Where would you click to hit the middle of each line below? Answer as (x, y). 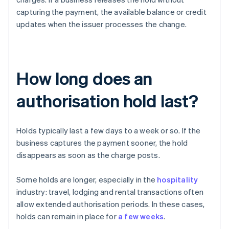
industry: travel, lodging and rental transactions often (110, 192)
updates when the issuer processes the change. (102, 24)
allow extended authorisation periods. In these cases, (111, 204)
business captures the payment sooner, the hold (102, 143)
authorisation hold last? (107, 101)
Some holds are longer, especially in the (87, 180)
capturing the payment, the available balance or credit (111, 12)
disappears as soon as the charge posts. (88, 155)
